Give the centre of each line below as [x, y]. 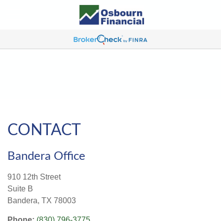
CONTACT [44, 130]
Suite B [20, 189]
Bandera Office [46, 156]
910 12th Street [34, 177]
